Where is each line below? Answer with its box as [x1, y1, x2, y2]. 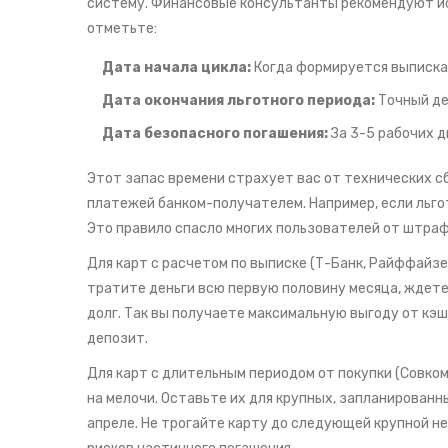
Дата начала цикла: [102, 59, 251, 77]
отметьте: [87, 20, 157, 38]
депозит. [87, 330, 148, 348]
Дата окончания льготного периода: [102, 92, 375, 110]
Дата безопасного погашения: [102, 125, 328, 143]
